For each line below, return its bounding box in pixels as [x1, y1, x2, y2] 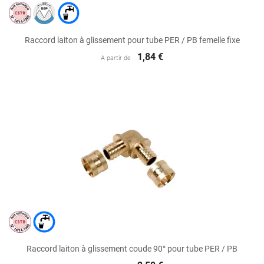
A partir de [100, 54, 131, 62]
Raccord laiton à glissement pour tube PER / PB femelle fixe [24, 35, 240, 45]
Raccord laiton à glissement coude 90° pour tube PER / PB [27, 244, 237, 254]
